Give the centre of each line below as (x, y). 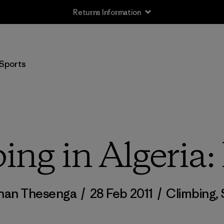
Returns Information (107, 12)
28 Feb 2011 (121, 193)
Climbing (191, 193)
